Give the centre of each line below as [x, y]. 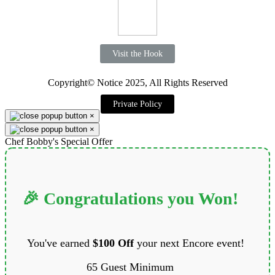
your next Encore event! [189, 243]
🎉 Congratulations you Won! [130, 199]
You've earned [54, 243]
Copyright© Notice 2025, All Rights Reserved [137, 83]
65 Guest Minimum [130, 267]
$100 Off [113, 243]
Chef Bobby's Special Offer [59, 142]
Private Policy [137, 104]
